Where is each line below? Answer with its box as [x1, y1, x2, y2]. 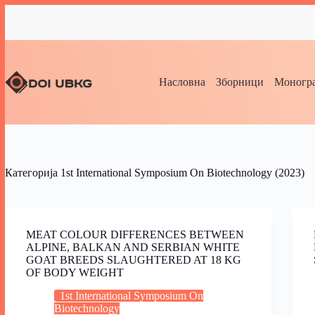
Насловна [159, 76, 206, 88]
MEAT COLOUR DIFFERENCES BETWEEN [26, 229, 244, 240]
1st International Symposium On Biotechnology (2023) [58, 167, 304, 179]
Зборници [216, 76, 264, 88]
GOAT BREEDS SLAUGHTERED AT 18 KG [26, 254, 241, 266]
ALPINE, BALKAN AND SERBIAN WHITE [26, 241, 240, 253]
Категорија [5, 167, 58, 179]
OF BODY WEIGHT [26, 266, 124, 278]
